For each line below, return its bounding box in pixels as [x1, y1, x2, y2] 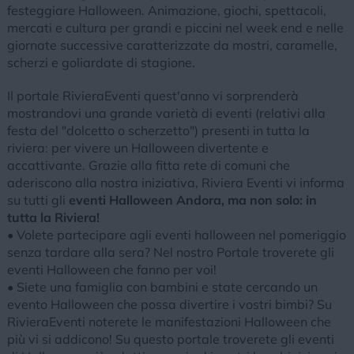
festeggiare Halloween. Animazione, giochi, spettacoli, [6, 2, 326, 18]
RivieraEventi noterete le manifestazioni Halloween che [6, 314, 331, 330]
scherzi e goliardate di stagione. [6, 55, 195, 70]
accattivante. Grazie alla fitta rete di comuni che [6, 157, 290, 173]
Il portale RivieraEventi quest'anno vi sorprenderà [6, 88, 299, 104]
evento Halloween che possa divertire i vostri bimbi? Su [6, 296, 332, 312]
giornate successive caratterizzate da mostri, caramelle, [6, 37, 337, 53]
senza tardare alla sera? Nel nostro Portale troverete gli [6, 244, 334, 260]
